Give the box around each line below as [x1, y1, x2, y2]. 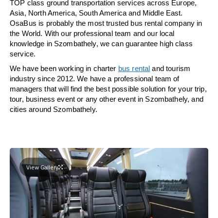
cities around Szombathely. [10, 105, 97, 113]
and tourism [150, 64, 191, 73]
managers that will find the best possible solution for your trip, [10, 84, 207, 93]
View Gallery [26, 161, 58, 173]
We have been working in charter [10, 64, 118, 73]
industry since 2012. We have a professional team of [10, 74, 180, 83]
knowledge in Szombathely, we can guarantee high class [10, 39, 193, 48]
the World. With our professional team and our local [10, 29, 175, 37]
